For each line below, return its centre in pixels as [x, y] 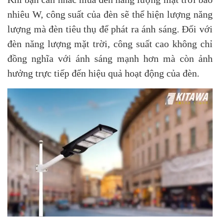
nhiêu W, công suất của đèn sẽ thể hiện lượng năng [110, 14]
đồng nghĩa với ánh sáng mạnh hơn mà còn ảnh [110, 58]
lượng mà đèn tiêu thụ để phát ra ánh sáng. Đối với [110, 29]
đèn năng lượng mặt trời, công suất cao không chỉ [110, 44]
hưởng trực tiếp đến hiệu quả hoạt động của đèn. [103, 73]
